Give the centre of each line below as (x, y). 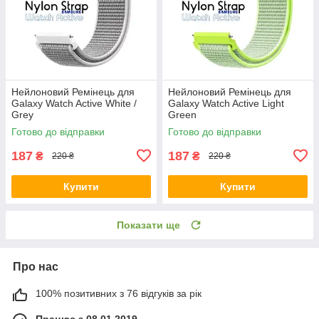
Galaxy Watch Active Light (226, 103)
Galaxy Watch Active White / (74, 103)
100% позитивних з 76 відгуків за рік (119, 293)
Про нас (36, 266)
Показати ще (148, 225)
